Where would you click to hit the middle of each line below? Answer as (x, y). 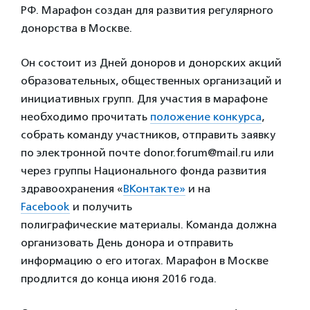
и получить (101, 207)
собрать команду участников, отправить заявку (148, 135)
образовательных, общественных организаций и (151, 81)
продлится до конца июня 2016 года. (119, 279)
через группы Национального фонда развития (144, 171)
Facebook (45, 207)
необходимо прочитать (85, 117)
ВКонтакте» (154, 189)
